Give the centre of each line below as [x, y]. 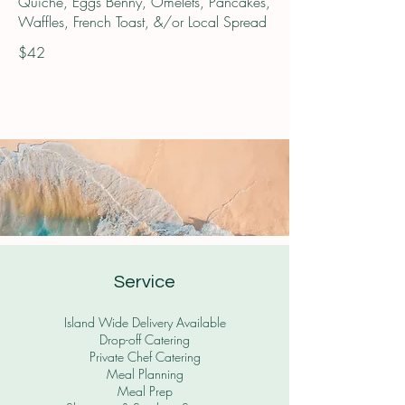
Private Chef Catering [145, 357]
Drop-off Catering [145, 340]
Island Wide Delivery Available [145, 323]
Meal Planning [145, 374]
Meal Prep [145, 391]
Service [145, 283]
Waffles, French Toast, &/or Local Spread [142, 22]
